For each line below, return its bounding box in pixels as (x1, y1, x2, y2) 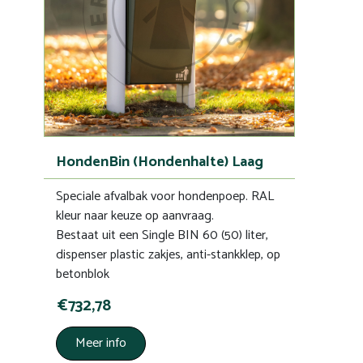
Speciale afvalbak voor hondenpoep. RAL (56, 185, 274, 207)
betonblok (56, 263, 109, 285)
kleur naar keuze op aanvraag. (56, 204, 214, 227)
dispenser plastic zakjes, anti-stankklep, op (56, 243, 280, 266)
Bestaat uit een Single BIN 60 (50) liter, (56, 224, 268, 246)
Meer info (75, 331, 126, 354)
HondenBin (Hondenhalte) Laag (56, 149, 263, 174)
